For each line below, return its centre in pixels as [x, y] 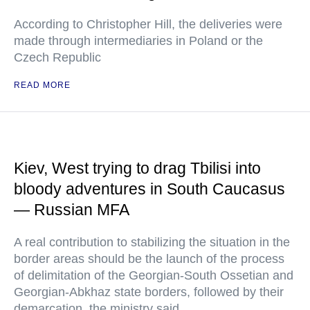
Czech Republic [57, 57]
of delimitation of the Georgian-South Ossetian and [154, 275]
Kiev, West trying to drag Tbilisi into [137, 168]
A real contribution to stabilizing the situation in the [152, 242]
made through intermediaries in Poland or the [138, 41]
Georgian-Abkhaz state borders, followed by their [149, 292]
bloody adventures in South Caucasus [149, 189]
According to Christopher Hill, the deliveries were [148, 24]
